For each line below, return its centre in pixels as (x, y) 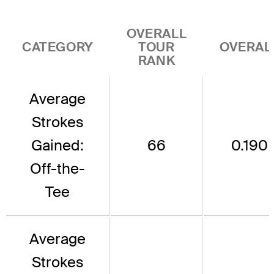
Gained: (57, 145)
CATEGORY (58, 46)
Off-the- (57, 168)
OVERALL (157, 33)
